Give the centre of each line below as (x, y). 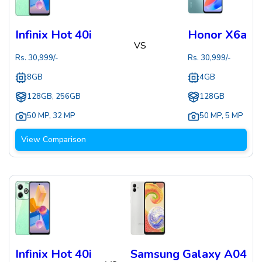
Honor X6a (217, 35)
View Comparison (54, 140)
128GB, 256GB (54, 97)
